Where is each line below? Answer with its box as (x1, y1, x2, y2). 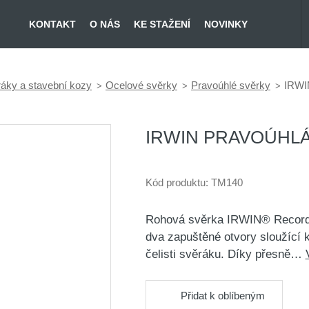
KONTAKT (29, 18, 76, 30)
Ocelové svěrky (106, 79, 177, 92)
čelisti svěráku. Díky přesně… (145, 248, 306, 261)
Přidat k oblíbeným (180, 289, 265, 301)
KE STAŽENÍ (134, 18, 190, 30)
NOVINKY (204, 18, 248, 30)
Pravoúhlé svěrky (191, 79, 270, 92)
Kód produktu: (145, 177, 211, 188)
